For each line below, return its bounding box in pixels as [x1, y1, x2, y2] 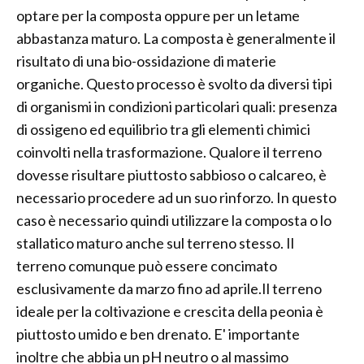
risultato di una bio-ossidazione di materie [16, 52, 276, 71]
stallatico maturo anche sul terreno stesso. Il [16, 234, 294, 253]
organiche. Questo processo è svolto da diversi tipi [16, 75, 332, 93]
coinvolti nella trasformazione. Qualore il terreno [16, 143, 322, 162]
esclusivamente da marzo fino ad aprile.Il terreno [16, 279, 322, 298]
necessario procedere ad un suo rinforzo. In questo [16, 188, 336, 207]
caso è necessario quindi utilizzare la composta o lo [16, 211, 331, 230]
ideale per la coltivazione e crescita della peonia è [16, 302, 323, 321]
